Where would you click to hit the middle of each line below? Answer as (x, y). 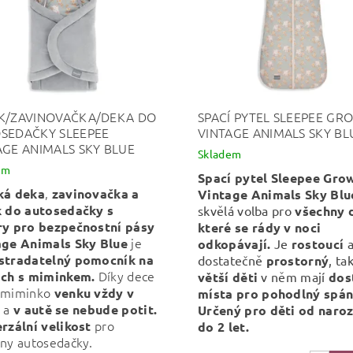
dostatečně (232, 260)
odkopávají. (234, 243)
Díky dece (125, 275)
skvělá (217, 210)
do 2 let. (223, 326)
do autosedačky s (59, 210)
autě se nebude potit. (91, 309)
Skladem (219, 153)
